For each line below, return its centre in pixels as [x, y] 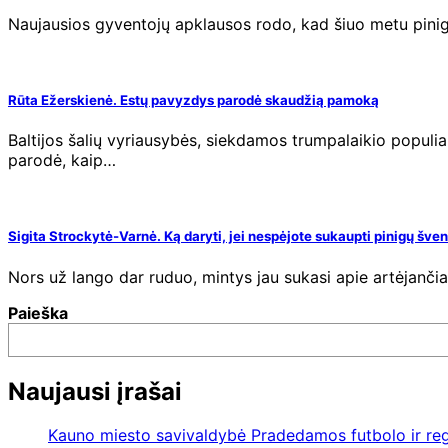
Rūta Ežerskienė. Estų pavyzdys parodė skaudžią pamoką [193, 100]
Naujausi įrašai [95, 391]
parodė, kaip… [62, 160]
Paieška [38, 312]
